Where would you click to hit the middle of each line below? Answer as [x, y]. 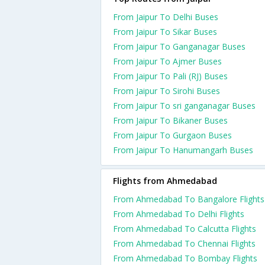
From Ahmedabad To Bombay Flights [185, 258]
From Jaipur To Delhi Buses [166, 17]
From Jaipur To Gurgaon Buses [172, 135]
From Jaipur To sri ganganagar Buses [184, 106]
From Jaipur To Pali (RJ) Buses [170, 76]
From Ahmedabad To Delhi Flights [179, 214]
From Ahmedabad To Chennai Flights [184, 243]
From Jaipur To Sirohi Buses [167, 91]
